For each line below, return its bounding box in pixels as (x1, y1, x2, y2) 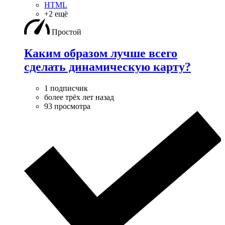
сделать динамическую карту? (24, 60, 191, 73)
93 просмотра (44, 101, 90, 110)
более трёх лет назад (44, 92, 114, 101)
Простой (52, 27, 81, 36)
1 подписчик (44, 83, 88, 92)
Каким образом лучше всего (24, 46, 177, 60)
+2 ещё (44, 9, 68, 18)
